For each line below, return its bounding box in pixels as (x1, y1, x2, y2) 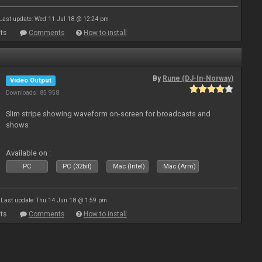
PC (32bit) (63, 163, 92, 170)
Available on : (6, 149, 51, 157)
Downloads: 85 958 (6, 89, 60, 96)
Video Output (10, 77, 52, 84)
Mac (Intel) (113, 163, 146, 170)
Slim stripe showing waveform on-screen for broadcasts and (6, 109, 211, 118)
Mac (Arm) (163, 163, 196, 170)
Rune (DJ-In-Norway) (163, 74, 234, 82)
